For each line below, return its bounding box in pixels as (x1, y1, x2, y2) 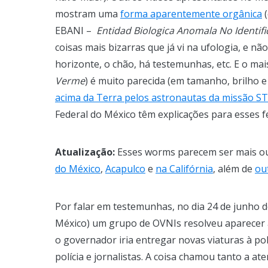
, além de (213, 162, 255, 175)
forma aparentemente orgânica (120, 7, 262, 20)
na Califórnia (156, 162, 213, 175)
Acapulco (105, 162, 145, 175)
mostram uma (55, 7, 120, 20)
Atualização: (55, 145, 115, 159)
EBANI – (55, 23, 96, 37)
